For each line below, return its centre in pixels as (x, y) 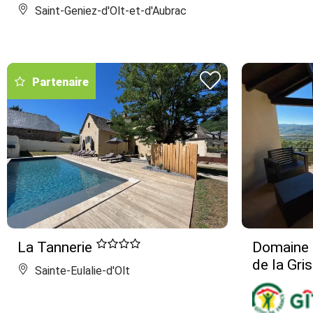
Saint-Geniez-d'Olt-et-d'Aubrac (109, 10)
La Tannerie (57, 247)
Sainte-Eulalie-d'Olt (81, 270)
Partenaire (60, 82)
